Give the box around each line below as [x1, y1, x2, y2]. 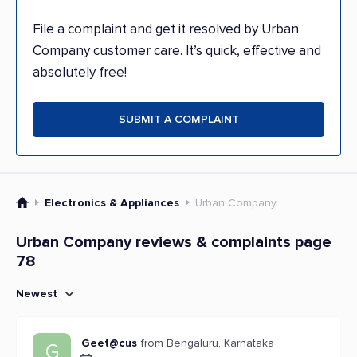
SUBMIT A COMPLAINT [118, 112, 239, 126]
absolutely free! [33, 64, 127, 80]
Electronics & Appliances [45, 195, 179, 210]
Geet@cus [81, 336, 137, 350]
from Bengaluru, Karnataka [141, 336, 274, 350]
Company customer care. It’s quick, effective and [33, 42, 321, 59]
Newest [16, 287, 57, 300]
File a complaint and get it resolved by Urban [33, 21, 299, 37]
